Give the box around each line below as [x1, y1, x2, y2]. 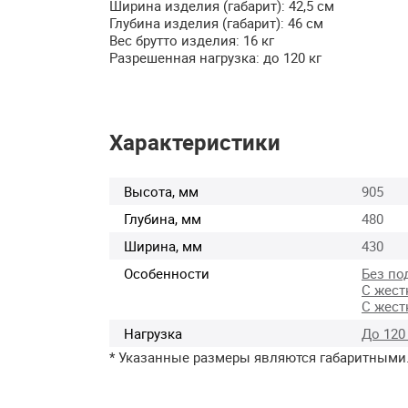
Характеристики [109, 127, 280, 158]
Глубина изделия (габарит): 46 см [109, 13, 323, 32]
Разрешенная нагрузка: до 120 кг [109, 47, 321, 66]
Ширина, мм [124, 237, 202, 256]
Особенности [124, 264, 209, 283]
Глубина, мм [124, 209, 201, 229]
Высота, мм [124, 182, 199, 201]
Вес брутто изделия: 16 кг [109, 30, 274, 49]
